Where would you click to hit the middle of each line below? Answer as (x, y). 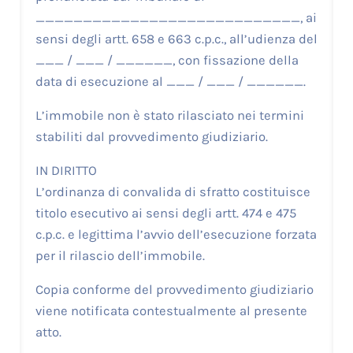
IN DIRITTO (66, 171)
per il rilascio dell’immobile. (120, 256)
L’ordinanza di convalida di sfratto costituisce (173, 192)
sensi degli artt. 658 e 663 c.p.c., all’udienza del (176, 39)
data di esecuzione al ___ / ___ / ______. (170, 82)
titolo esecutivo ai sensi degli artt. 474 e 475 (165, 214)
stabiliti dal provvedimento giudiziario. (151, 137)
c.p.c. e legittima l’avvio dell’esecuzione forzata (176, 235)
